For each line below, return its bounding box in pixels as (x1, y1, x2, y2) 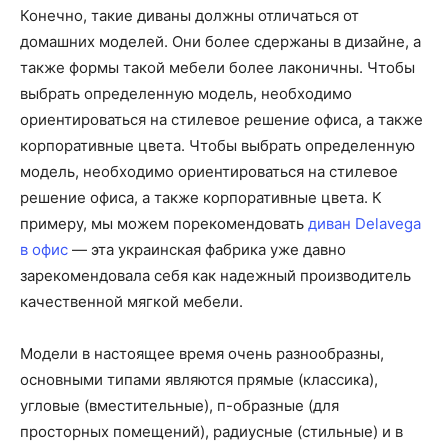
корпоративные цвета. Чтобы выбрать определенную (20, 136, 415, 155)
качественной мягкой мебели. (20, 292, 243, 311)
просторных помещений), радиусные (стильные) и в (20, 422, 403, 441)
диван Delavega (308, 214, 421, 233)
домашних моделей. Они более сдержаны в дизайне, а (20, 32, 421, 51)
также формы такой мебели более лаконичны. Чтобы (20, 58, 415, 77)
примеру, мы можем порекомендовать (20, 214, 308, 233)
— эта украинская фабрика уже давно (68, 240, 346, 259)
